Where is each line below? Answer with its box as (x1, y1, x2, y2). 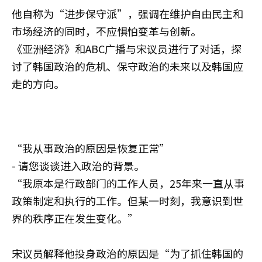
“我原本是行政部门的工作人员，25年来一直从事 (12, 175, 244, 191)
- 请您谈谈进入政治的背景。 (12, 158, 144, 173)
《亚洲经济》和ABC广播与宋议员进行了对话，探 (12, 41, 242, 56)
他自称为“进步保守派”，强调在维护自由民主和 (12, 6, 243, 21)
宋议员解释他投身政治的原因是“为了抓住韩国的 (12, 246, 243, 261)
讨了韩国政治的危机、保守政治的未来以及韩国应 (12, 58, 243, 74)
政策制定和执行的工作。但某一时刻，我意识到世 (12, 193, 243, 208)
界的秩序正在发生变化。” (12, 211, 138, 226)
